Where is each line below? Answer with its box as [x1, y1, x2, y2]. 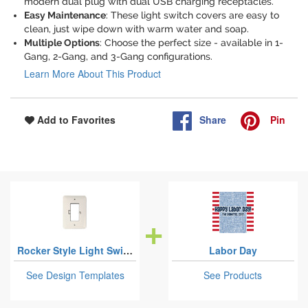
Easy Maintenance [24, 10, 106, 21]
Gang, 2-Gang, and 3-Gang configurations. [24, 51, 212, 63]
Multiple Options [24, 37, 100, 49]
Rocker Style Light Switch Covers [123, 243, 133, 258]
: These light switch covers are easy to [106, 10, 279, 21]
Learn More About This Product [24, 67, 161, 81]
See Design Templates [25, 268, 124, 283]
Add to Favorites [34, 113, 115, 127]
